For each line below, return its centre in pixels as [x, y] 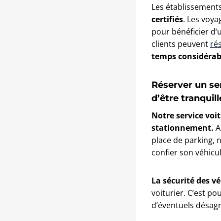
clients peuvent [181, 44]
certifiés [167, 19]
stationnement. [183, 128]
